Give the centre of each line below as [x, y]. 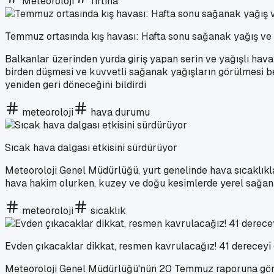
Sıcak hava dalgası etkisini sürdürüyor [91, 147]
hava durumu [120, 112]
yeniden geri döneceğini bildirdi [76, 84]
